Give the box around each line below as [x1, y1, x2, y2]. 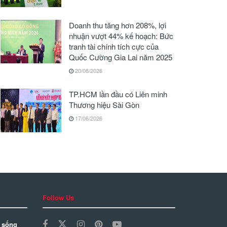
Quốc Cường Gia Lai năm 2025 [69, 51, 172, 62]
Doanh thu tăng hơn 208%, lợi [69, 19, 166, 30]
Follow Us [42, 192, 74, 202]
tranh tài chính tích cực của [69, 41, 159, 52]
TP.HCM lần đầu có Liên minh [69, 88, 167, 99]
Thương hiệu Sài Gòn [69, 99, 139, 110]
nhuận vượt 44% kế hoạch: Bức [69, 30, 173, 41]
